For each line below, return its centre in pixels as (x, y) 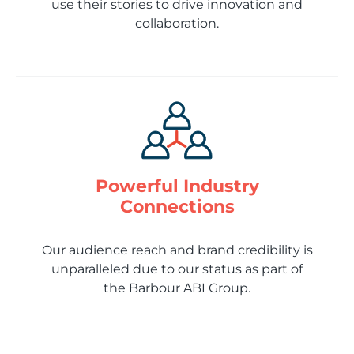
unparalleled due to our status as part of (177, 269)
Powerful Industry (177, 186)
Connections (177, 206)
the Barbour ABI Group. (177, 288)
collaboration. (177, 24)
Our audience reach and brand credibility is (177, 250)
